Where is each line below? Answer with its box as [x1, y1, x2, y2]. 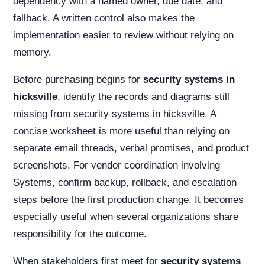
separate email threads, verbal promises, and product [13, 143, 249, 154]
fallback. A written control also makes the [13, 12, 195, 24]
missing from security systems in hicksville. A [13, 108, 216, 119]
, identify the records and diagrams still [57, 91, 230, 102]
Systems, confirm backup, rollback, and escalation [13, 177, 237, 188]
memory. [13, 47, 51, 58]
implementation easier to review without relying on [13, 30, 234, 41]
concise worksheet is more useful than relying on [13, 125, 230, 137]
